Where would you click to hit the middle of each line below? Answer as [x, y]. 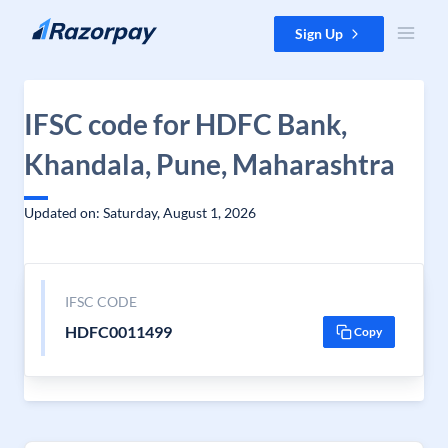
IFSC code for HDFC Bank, [185, 124]
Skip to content [63, 25]
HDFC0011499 [118, 331]
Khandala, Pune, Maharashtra [209, 164]
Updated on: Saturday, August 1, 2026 [140, 212]
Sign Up [319, 33]
